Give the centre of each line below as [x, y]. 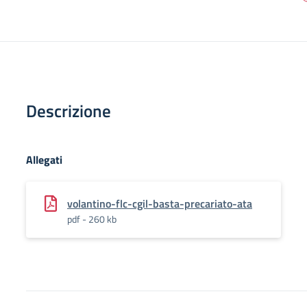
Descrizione [69, 111]
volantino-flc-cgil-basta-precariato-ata [160, 204]
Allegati [44, 160]
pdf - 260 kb [92, 219]
